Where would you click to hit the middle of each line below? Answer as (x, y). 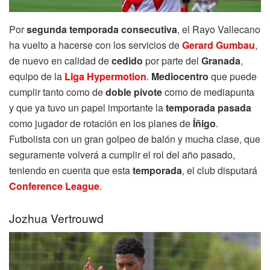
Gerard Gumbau (218, 45)
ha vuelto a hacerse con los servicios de (96, 45)
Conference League (54, 186)
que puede (233, 77)
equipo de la (37, 77)
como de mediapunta (208, 92)
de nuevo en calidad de (60, 61)
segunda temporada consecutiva (102, 30)
